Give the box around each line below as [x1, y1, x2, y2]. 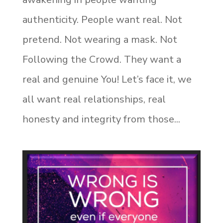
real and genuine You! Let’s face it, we [22, 72, 192, 86]
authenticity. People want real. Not [22, 12, 182, 26]
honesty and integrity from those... [22, 112, 180, 126]
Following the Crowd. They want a [22, 52, 181, 66]
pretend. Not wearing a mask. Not [22, 32, 177, 46]
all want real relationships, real [22, 92, 166, 106]
